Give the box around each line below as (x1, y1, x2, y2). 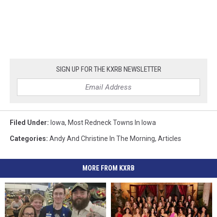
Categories (10, 135, 46, 143)
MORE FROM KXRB (82, 164, 135, 172)
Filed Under (10, 119, 47, 127)
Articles (158, 135, 181, 143)
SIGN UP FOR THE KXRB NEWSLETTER (56, 65, 161, 74)
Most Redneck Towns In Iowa (68, 119, 156, 127)
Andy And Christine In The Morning (49, 135, 155, 143)
